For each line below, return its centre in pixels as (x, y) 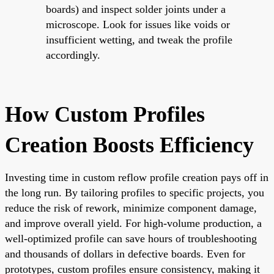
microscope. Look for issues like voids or (138, 24)
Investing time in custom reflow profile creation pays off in (137, 177)
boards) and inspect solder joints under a (136, 9)
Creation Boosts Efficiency (129, 145)
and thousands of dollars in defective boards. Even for (125, 254)
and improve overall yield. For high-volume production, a (133, 223)
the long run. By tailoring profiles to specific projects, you (135, 192)
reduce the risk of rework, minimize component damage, (131, 208)
